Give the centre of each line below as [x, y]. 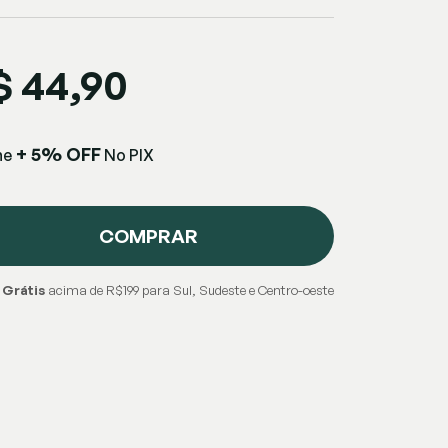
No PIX [127, 155]
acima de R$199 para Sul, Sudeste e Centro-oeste [189, 290]
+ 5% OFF [56, 154]
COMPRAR [148, 236]
